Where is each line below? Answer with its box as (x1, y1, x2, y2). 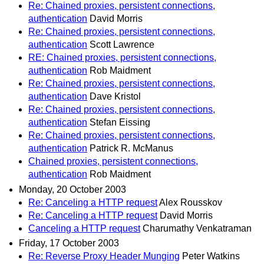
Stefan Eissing (90, 117, 150, 128)
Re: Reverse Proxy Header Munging (28, 250, 180, 261)
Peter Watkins (182, 250, 240, 261)
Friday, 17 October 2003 (19, 237, 119, 248)
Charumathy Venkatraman (143, 223, 252, 233)
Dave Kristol (90, 91, 141, 102)
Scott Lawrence (90, 39, 154, 50)
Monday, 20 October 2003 (19, 184, 126, 194)
